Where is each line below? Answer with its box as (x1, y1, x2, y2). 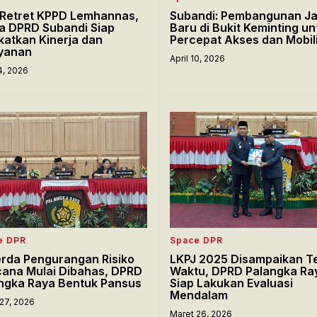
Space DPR (170, 234, 223, 246)
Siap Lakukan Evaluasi (170, 275, 293, 290)
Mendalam (170, 287, 228, 302)
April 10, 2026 (170, 52, 225, 64)
